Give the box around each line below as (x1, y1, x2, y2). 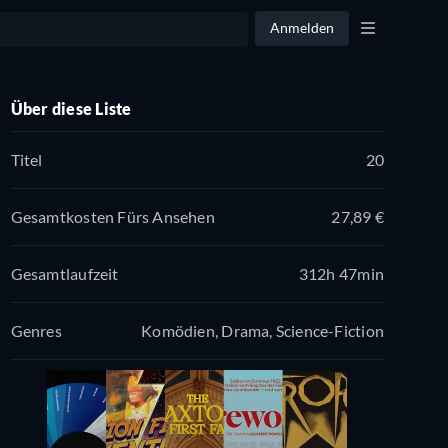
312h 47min (298, 263, 384, 283)
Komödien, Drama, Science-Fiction (141, 320, 384, 340)
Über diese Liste (10, 99, 132, 119)
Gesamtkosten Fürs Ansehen (10, 206, 215, 226)
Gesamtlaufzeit (10, 263, 119, 283)
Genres (10, 320, 62, 340)
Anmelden (270, 19, 334, 36)
